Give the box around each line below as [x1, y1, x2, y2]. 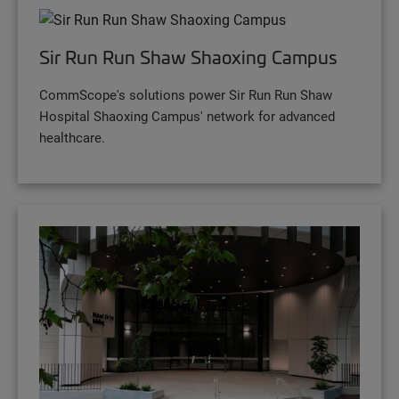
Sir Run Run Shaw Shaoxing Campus [39, 44, 338, 69]
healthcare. [39, 127, 105, 146]
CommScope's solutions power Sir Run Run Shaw [39, 85, 332, 103]
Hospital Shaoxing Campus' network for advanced [39, 106, 335, 125]
